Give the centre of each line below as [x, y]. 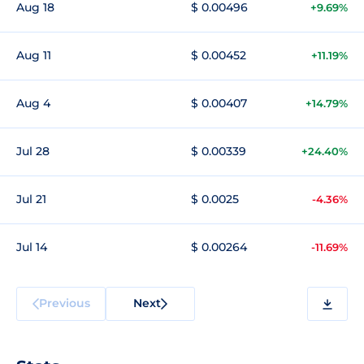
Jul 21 [31, 199]
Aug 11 [34, 55]
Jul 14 [32, 247]
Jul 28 [33, 151]
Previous [64, 303]
